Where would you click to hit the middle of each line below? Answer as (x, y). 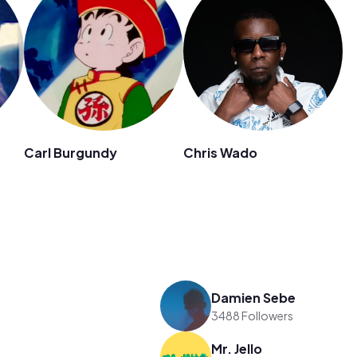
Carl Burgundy (71, 153)
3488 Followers (253, 315)
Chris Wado (220, 153)
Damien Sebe (254, 297)
